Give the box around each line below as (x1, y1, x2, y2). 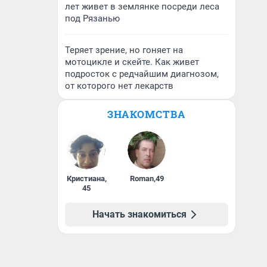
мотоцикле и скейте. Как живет (65, 57, 199, 67)
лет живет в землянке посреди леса (65, 1, 219, 12)
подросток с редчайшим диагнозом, (65, 69, 219, 79)
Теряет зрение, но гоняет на (65, 45, 183, 55)
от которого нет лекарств (65, 80, 173, 91)
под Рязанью (65, 13, 120, 24)
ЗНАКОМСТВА (107, 107, 186, 121)
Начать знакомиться (92, 209, 187, 220)
